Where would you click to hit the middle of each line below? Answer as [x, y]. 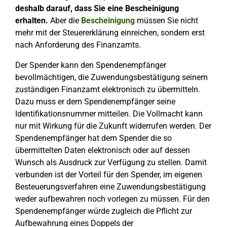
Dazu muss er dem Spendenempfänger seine [95, 102]
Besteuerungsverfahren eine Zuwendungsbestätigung [110, 187]
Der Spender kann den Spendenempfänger [91, 65]
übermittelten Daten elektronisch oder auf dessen [103, 150]
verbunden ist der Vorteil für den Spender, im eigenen [109, 175]
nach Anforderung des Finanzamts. [78, 45]
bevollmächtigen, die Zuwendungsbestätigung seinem [111, 77]
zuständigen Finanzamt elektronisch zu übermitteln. [108, 89]
